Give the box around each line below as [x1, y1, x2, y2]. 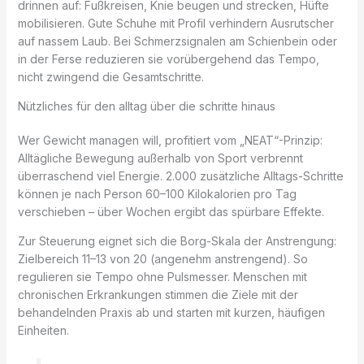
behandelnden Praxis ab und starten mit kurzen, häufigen [17, 305, 325, 320]
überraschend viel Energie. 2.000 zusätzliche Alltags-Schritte [17, 169, 344, 184]
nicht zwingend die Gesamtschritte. [17, 70, 204, 84]
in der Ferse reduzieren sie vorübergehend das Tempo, [17, 52, 319, 67]
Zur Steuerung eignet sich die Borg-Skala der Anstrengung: [17, 234, 336, 249]
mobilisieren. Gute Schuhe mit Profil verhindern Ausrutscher [17, 16, 334, 31]
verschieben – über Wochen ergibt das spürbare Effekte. [17, 205, 324, 219]
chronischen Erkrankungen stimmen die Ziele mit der [17, 288, 298, 302]
